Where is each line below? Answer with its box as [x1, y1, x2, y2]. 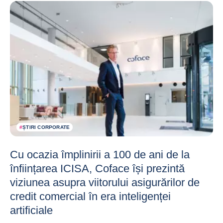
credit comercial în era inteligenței [10, 190, 171, 203]
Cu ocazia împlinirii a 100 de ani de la [10, 148, 190, 161]
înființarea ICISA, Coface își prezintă [10, 162, 185, 175]
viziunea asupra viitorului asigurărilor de [10, 176, 200, 189]
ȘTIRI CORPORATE [22, 124, 70, 130]
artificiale [10, 204, 53, 217]
